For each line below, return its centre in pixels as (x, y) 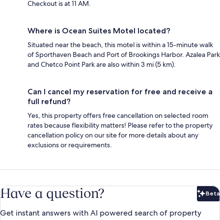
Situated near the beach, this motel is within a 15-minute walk (120, 44)
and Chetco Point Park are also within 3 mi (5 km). (102, 64)
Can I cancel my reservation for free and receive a (120, 91)
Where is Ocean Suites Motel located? (99, 30)
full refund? (49, 101)
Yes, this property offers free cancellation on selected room (118, 115)
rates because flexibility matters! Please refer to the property (120, 125)
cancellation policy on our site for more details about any (113, 135)
